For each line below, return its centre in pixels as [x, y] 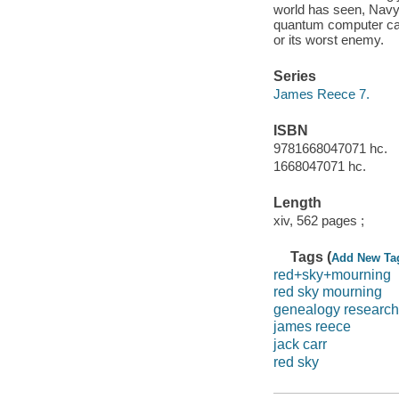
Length [297, 203]
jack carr [300, 344]
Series [294, 77]
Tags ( [311, 256]
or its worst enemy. [328, 40]
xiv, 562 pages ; [318, 220]
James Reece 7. [321, 94]
